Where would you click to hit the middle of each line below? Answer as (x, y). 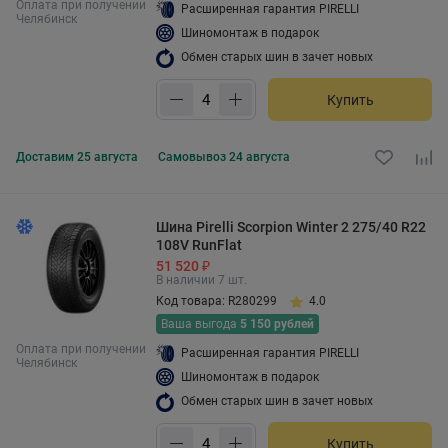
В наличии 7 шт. (201, 280)
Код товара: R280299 (216, 301)
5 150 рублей (277, 324)
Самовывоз (193, 157)
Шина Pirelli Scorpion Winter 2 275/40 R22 (291, 227)
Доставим (46, 157)
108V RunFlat (199, 245)
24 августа (259, 157)
